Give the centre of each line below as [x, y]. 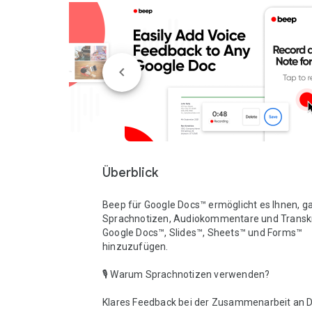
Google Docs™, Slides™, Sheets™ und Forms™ [203, 233]
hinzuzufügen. [135, 247]
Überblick [130, 173]
